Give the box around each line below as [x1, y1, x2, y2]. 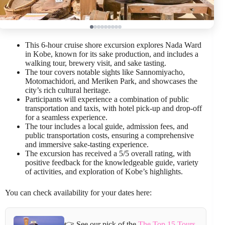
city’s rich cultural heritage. [25, 85, 110, 94]
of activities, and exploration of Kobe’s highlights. [25, 167, 183, 176]
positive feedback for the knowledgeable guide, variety [25, 158, 198, 167]
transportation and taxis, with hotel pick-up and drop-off [25, 103, 202, 113]
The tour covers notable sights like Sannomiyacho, [25, 67, 185, 76]
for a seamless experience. [25, 113, 107, 122]
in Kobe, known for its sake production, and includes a [25, 49, 198, 58]
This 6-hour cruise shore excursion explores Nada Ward [25, 40, 201, 49]
